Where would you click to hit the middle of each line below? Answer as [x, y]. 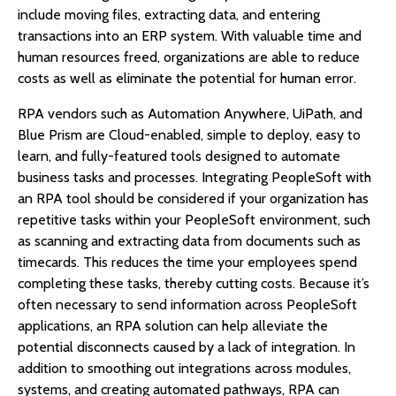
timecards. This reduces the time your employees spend [187, 263]
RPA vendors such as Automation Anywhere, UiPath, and [190, 114]
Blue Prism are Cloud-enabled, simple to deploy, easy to [189, 135]
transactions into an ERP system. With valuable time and [190, 36]
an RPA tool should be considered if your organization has [193, 199]
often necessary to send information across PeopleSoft [187, 305]
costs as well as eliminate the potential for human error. [187, 79]
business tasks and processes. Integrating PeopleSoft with [194, 178]
